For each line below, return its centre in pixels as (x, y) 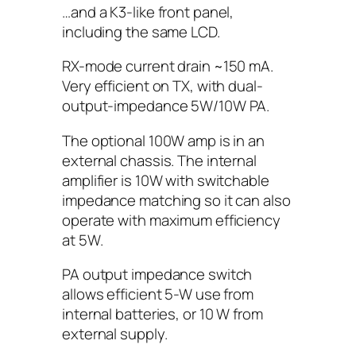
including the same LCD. (141, 31)
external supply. (115, 334)
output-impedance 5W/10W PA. (166, 106)
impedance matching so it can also (176, 200)
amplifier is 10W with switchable (166, 180)
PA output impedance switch (157, 274)
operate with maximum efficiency (171, 220)
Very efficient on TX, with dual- (163, 86)
